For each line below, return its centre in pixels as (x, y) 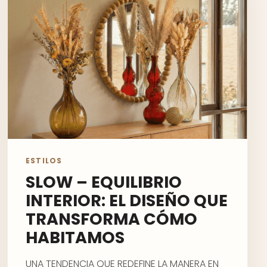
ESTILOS (44, 161)
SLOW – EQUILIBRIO (104, 182)
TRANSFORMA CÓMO (111, 219)
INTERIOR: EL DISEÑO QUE (127, 201)
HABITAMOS (75, 237)
